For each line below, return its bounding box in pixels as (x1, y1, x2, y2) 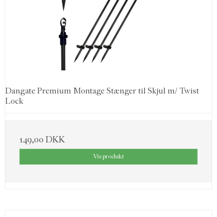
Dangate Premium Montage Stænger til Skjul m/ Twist (5, 86, 199, 96)
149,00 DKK (19, 134, 65, 145)
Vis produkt (93, 153, 124, 160)
